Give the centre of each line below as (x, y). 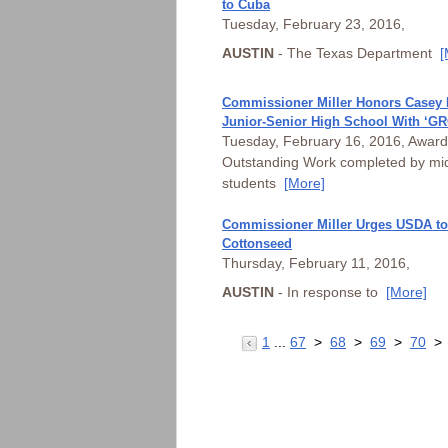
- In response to (330, 292)
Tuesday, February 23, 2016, (313, 24)
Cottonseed (257, 243)
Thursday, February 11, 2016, (316, 263)
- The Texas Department (357, 53)
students (253, 183)
